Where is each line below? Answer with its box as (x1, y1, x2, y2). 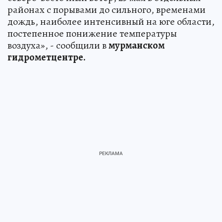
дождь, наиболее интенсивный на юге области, (7, 14, 215, 28)
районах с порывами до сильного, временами (7, 2, 206, 16)
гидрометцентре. (7, 50, 86, 64)
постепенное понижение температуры (7, 26, 177, 40)
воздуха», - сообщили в (7, 38, 109, 52)
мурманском (109, 38, 165, 52)
